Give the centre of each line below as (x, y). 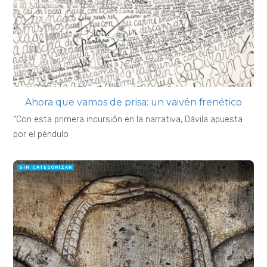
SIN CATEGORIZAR (46, 167)
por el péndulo (41, 135)
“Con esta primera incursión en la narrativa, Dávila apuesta (128, 120)
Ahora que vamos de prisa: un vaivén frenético (133, 103)
